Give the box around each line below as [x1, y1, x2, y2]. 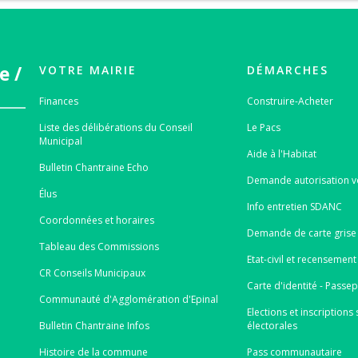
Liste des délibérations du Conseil [38, 121, 193, 134]
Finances [38, 94, 78, 108]
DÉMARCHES [247, 62, 329, 78]
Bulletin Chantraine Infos [38, 319, 149, 332]
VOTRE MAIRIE [38, 62, 137, 78]
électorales [247, 319, 298, 332]
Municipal [38, 134, 82, 148]
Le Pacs [247, 121, 281, 134]
